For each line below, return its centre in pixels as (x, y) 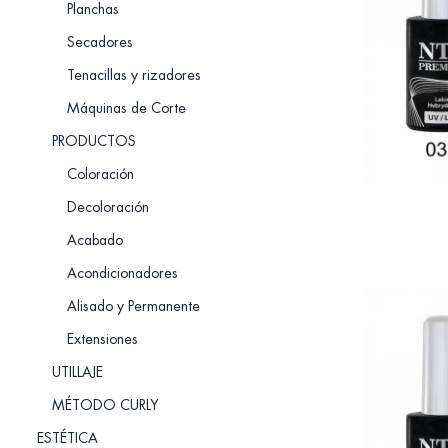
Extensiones (102, 339)
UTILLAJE (77, 372)
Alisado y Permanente (133, 306)
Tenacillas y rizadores (134, 75)
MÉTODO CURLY (105, 405)
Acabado (95, 240)
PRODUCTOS (94, 141)
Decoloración (108, 207)
